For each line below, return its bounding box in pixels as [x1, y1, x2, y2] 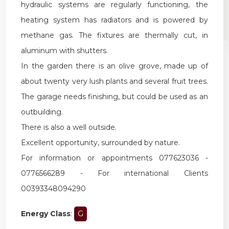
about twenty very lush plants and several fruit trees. [21, 76, 208, 86]
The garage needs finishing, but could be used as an [21, 91, 208, 101]
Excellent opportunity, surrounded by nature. [21, 138, 180, 147]
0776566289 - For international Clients [21, 168, 208, 178]
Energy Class [21, 209, 71, 218]
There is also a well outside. [21, 122, 117, 132]
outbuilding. [21, 107, 63, 117]
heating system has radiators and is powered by [21, 15, 208, 25]
